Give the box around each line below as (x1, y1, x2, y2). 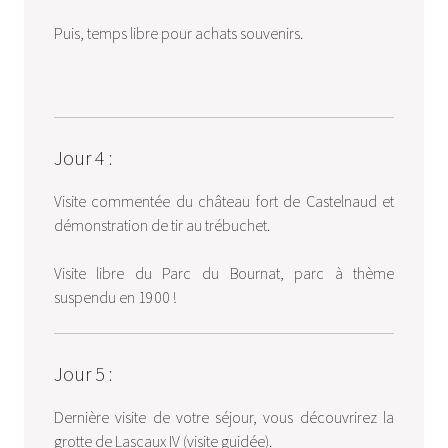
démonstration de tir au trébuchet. (53, 214, 270, 235)
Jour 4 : (53, 145, 112, 170)
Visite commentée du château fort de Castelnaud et (53, 190, 395, 211)
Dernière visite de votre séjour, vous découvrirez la (53, 406, 395, 427)
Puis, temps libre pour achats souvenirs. (53, 22, 303, 43)
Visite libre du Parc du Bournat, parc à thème (53, 262, 395, 283)
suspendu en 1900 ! (53, 286, 176, 307)
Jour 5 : (53, 361, 112, 386)
